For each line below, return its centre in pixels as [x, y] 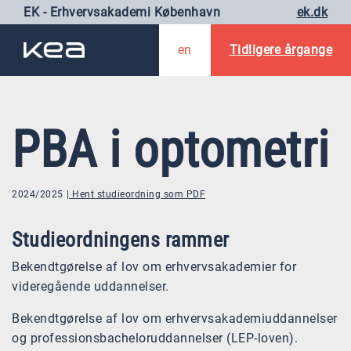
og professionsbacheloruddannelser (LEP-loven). [155, 338]
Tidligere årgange [280, 49]
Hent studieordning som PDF [139, 194]
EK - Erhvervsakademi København [122, 12]
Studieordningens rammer [121, 240]
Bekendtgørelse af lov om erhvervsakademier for [154, 267]
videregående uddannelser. [90, 287]
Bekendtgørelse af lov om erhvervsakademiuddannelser [175, 319]
